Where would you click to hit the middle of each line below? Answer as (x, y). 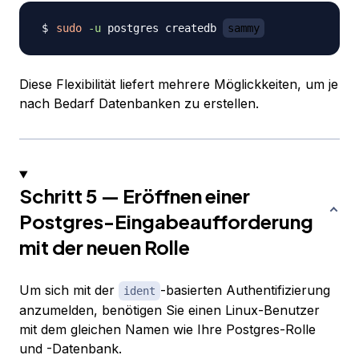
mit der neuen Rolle (105, 247)
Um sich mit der (69, 290)
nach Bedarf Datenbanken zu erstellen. (139, 104)
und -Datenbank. (71, 349)
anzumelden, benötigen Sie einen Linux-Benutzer (169, 311)
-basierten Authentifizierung (245, 290)
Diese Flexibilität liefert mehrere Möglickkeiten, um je (179, 85)
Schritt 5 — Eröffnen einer (135, 196)
